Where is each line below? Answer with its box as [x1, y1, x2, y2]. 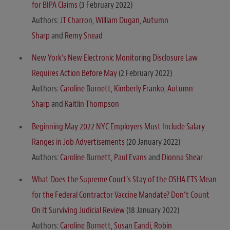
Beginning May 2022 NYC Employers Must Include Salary [32, 121, 205, 132]
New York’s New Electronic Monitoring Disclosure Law [32, 52, 198, 64]
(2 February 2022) [117, 68, 172, 79]
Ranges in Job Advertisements [32, 136, 125, 147]
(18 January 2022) [125, 205, 179, 216]
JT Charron [60, 14, 92, 26]
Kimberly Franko [114, 83, 164, 94]
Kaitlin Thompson [65, 99, 119, 110]
